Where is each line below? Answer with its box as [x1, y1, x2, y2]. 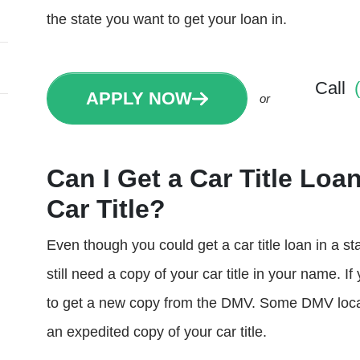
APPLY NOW [86, 88, 193, 108]
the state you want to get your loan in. [47, 11, 287, 27]
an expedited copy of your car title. [47, 324, 267, 340]
